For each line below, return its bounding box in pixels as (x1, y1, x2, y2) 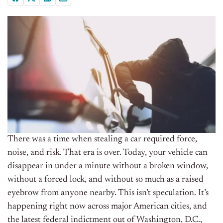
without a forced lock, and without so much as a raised (7, 175, 204, 185)
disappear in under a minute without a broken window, (7, 162, 208, 171)
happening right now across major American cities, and (7, 202, 207, 212)
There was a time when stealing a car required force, (7, 135, 197, 144)
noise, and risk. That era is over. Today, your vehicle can (7, 148, 208, 158)
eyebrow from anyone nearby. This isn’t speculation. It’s (7, 189, 209, 198)
